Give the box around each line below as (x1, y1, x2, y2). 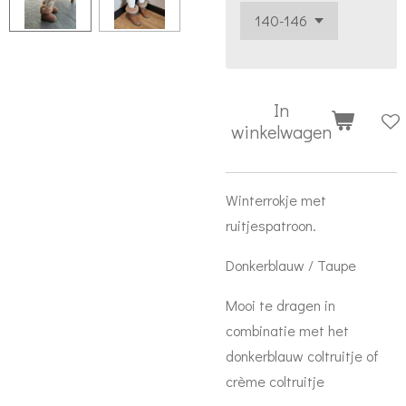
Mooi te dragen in (226, 295, 335, 314)
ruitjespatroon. (226, 216, 316, 235)
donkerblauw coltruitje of (226, 346, 379, 365)
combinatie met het (226, 321, 349, 340)
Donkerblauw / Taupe (226, 256, 356, 275)
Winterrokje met (226, 190, 326, 209)
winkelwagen (231, 120, 332, 143)
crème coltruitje (226, 372, 324, 391)
